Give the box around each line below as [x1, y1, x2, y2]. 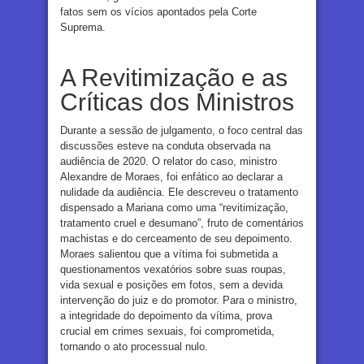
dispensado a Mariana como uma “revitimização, [60, 201, 288, 214]
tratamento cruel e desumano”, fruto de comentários [60, 216, 304, 229]
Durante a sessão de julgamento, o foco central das [60, 123, 303, 136]
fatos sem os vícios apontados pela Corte [60, 5, 257, 18]
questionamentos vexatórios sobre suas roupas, [60, 262, 286, 275]
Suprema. [60, 20, 106, 33]
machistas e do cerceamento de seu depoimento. [60, 232, 292, 245]
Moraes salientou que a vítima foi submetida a [60, 247, 278, 260]
